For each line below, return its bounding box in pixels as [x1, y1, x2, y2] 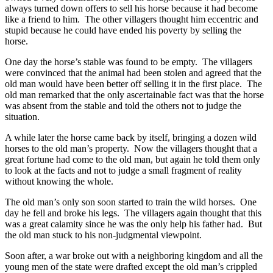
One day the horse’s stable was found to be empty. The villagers [5, 56, 252, 67]
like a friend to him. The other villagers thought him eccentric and [5, 13, 258, 24]
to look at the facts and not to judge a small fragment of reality [5, 165, 242, 175]
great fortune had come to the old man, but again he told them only [5, 154, 260, 165]
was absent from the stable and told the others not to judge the [5, 100, 241, 111]
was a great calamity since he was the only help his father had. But [5, 218, 262, 229]
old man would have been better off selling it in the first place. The [5, 78, 262, 89]
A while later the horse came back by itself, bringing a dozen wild [5, 132, 257, 143]
